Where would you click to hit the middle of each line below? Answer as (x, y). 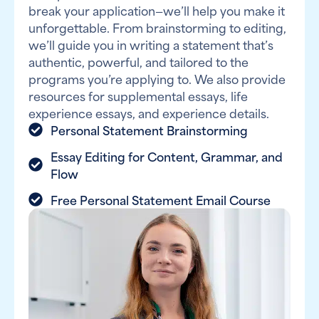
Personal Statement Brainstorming (149, 130)
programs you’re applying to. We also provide (157, 78)
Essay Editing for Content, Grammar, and (167, 156)
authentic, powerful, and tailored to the (138, 61)
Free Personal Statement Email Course (161, 199)
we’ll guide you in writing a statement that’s (151, 44)
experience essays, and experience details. (149, 113)
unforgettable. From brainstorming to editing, (157, 27)
